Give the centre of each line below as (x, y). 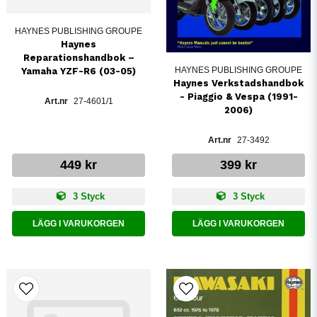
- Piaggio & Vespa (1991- (238, 97)
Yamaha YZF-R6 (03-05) (79, 71)
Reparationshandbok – (79, 58)
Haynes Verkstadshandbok (238, 83)
